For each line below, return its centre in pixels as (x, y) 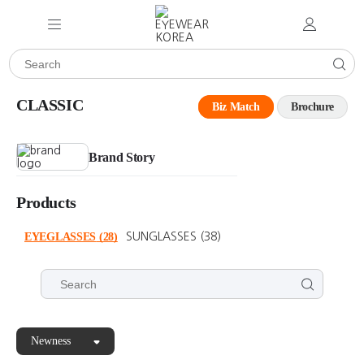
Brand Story (122, 157)
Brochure (312, 107)
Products (46, 202)
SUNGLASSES (161, 236)
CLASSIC (50, 105)
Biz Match (236, 107)
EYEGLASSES (61, 237)
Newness (51, 341)
